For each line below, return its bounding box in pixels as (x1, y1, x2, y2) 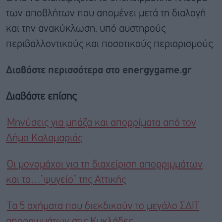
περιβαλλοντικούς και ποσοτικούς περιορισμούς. (6, 39, 215, 49)
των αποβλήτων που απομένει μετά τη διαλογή (6, 8, 206, 18)
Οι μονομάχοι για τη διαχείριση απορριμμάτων (7, 160, 203, 169)
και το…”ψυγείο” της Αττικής (6, 175, 126, 185)
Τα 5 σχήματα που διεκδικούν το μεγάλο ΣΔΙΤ (7, 201, 199, 211)
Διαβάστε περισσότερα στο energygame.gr (6, 65, 194, 75)
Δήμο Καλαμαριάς (6, 133, 82, 143)
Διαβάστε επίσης (6, 92, 76, 102)
